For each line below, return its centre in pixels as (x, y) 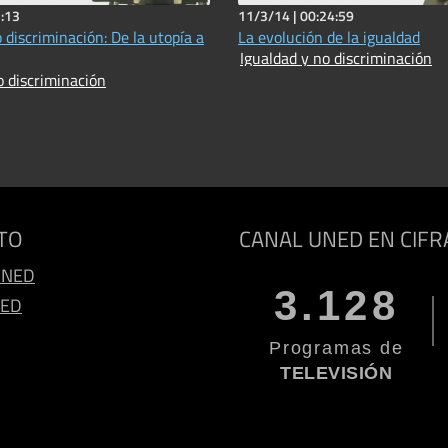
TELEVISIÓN (336, 372)
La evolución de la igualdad (329, 36)
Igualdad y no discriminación (336, 57)
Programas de (336, 347)
